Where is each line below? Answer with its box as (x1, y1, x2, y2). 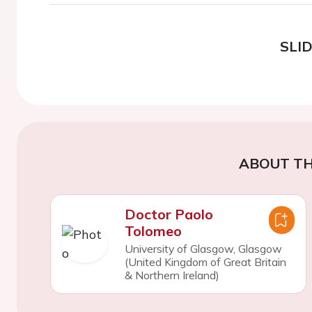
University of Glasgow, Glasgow (124, 241, 282, 256)
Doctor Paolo (124, 205, 213, 223)
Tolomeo (124, 221, 182, 240)
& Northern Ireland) (124, 267, 219, 282)
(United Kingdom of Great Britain (124, 254, 286, 269)
